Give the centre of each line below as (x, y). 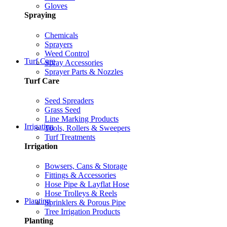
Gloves (56, 6)
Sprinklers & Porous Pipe (85, 203)
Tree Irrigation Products (82, 212)
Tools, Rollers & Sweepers (87, 128)
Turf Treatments (70, 137)
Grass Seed (63, 110)
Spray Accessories (74, 62)
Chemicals (61, 35)
